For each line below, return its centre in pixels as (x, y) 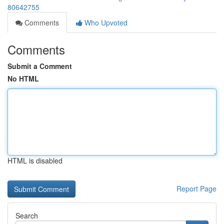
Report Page (196, 188)
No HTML (23, 78)
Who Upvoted (105, 22)
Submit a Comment (40, 66)
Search (27, 215)
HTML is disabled (35, 160)
